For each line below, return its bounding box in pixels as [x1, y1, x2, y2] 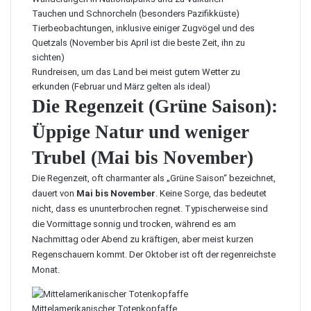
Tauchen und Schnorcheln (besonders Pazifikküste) [32, 8, 239, 19]
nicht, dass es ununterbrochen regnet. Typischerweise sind [32, 203, 268, 214]
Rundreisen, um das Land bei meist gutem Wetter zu [32, 67, 240, 77]
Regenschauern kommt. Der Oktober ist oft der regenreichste [32, 249, 276, 260]
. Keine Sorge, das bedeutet [155, 188, 267, 199]
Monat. [32, 264, 60, 275]
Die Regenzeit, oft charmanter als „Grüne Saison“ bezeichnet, [32, 173, 276, 183]
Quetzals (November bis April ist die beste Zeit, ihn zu [32, 37, 245, 48]
